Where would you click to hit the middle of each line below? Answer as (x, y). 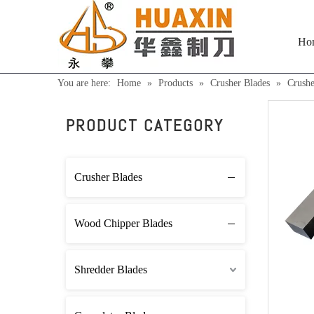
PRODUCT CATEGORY (145, 125)
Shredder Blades (111, 269)
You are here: (84, 83)
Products (176, 83)
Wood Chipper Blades (123, 223)
